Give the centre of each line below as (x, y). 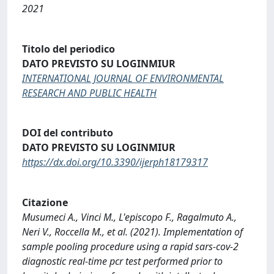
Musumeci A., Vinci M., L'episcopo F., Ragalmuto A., (129, 217)
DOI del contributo (68, 133)
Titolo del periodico (68, 49)
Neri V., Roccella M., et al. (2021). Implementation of (132, 231)
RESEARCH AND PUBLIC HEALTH (89, 93)
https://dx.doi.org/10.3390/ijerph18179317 (115, 162)
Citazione (45, 202)
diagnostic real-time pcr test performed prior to (122, 261)
